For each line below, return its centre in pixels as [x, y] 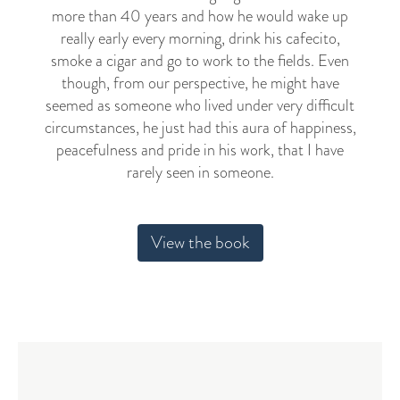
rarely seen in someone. [200, 172]
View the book [200, 242]
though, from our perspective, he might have [200, 83]
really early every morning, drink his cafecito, [200, 38]
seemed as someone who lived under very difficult [200, 105]
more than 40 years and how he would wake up [200, 16]
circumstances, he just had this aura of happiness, [200, 128]
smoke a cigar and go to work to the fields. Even [200, 61]
